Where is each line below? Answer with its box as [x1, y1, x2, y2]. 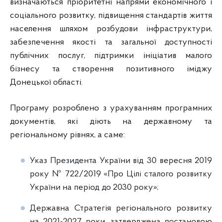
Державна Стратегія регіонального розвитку [30, 204, 212, 213]
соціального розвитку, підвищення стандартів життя [10, 11, 212, 20]
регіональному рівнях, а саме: [10, 130, 125, 140]
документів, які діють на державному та [10, 117, 212, 126]
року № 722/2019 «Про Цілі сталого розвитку [30, 169, 212, 179]
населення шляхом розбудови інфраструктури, [10, 24, 212, 34]
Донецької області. [10, 78, 83, 87]
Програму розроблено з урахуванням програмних [10, 104, 212, 113]
